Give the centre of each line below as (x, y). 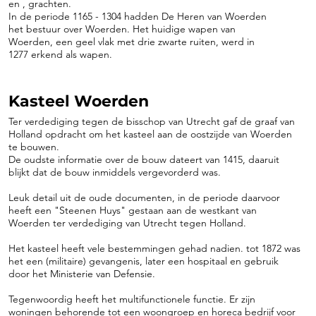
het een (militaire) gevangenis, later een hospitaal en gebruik (144, 261)
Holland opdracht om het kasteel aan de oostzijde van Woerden (150, 134)
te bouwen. (34, 147)
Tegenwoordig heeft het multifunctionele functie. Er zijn (132, 299)
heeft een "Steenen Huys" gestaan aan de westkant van (133, 210)
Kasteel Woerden (79, 101)
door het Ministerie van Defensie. (82, 274)
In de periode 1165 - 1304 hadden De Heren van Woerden (138, 16)
